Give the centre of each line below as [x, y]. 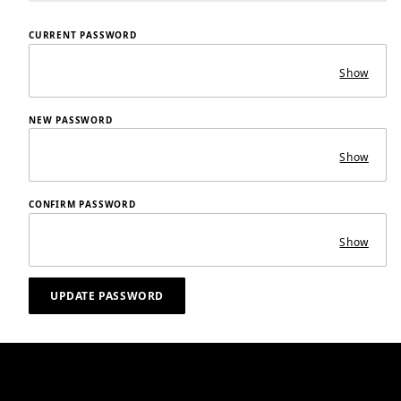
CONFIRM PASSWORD [82, 204]
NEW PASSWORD [71, 119]
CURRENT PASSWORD [83, 35]
